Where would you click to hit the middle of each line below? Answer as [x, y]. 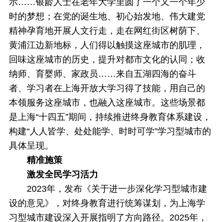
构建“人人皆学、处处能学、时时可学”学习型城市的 [110, 131]
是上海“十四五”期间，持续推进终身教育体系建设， [110, 117]
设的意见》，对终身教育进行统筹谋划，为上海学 [107, 203]
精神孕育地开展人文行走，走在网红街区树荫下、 [107, 31]
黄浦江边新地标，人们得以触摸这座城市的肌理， [107, 45]
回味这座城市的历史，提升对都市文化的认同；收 [107, 59]
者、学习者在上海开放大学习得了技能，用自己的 [107, 88]
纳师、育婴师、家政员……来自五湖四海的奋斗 [102, 74]
